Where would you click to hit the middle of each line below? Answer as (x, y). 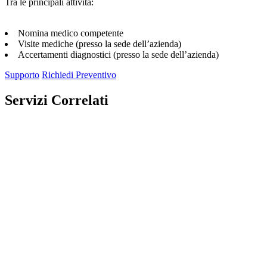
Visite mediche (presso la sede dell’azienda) (100, 44)
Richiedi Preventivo (79, 74)
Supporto (22, 74)
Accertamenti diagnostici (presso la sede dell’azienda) (118, 54)
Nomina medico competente (71, 33)
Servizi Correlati (57, 100)
